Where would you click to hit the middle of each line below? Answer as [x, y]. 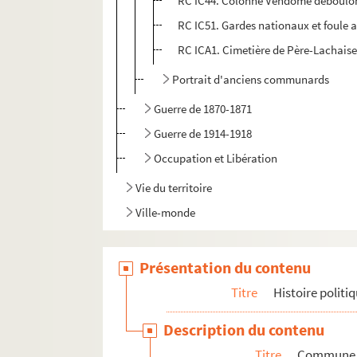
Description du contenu [244, 330]
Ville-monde [166, 213]
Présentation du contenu [226, 268]
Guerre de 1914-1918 [203, 134]
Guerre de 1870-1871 [203, 109]
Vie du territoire [174, 188]
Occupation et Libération [216, 159]
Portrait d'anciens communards [251, 80]
